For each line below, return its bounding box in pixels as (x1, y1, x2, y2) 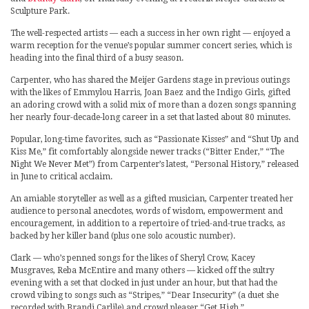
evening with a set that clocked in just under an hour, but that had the (10, 278, 277, 288)
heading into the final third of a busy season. (10, 53, 183, 63)
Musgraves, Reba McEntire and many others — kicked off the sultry (10, 266, 275, 276)
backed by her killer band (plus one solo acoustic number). (10, 231, 235, 241)
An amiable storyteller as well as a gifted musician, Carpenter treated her (10, 194, 293, 204)
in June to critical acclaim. (10, 172, 112, 182)
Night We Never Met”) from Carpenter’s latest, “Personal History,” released (10, 159, 299, 170)
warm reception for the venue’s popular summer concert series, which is (10, 41, 292, 51)
